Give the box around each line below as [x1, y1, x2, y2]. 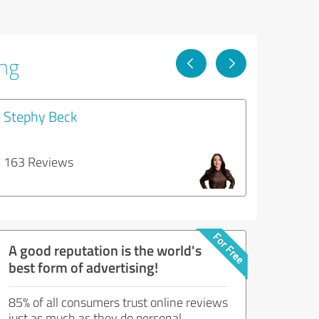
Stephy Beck [4, 105, 77, 126]
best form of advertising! [9, 256, 158, 277]
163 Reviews [4, 152, 73, 170]
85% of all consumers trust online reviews [9, 293, 228, 310]
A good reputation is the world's [9, 239, 202, 260]
